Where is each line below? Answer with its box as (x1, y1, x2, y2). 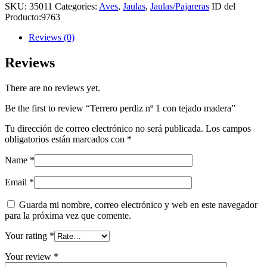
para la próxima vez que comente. (5, 210, 131, 221)
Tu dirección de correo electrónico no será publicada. (5, 123, 203, 133)
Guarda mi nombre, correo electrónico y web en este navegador (19, 199, 257, 210)
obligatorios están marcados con (5, 133, 127, 144)
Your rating (5, 230, 49, 241)
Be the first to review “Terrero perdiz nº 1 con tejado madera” (5, 103, 235, 113)
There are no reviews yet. (5, 82, 100, 93)
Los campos (206, 123, 251, 133)
